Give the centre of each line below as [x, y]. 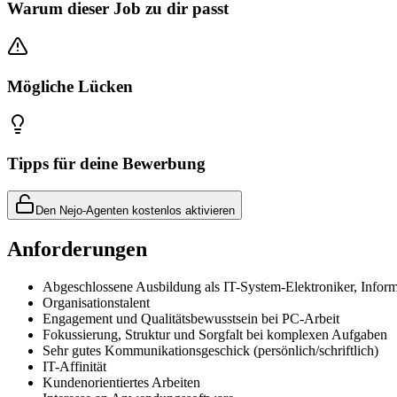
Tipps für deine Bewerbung [106, 164]
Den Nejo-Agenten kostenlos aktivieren [135, 210]
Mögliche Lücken [70, 86]
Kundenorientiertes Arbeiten [121, 382]
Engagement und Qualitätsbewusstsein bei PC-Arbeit [191, 318]
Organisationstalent [96, 302]
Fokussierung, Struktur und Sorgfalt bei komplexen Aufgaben [215, 334]
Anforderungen [77, 249]
